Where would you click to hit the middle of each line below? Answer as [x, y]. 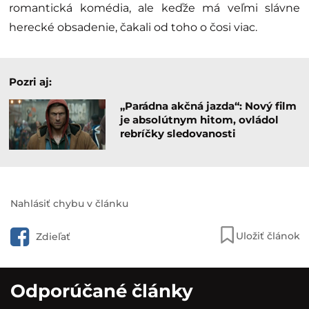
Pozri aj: [30, 82]
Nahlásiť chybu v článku [69, 204]
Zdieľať [53, 237]
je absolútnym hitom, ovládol [199, 120]
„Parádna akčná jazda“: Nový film [208, 106]
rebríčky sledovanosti [178, 134]
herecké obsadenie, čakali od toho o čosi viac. [133, 28]
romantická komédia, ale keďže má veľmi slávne [154, 8]
